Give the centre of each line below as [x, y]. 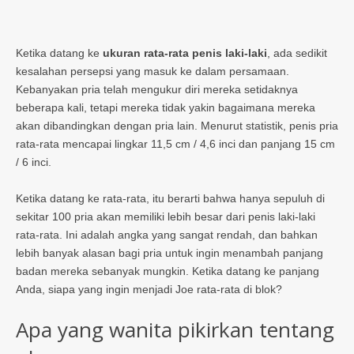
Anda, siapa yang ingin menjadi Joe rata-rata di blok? [149, 289]
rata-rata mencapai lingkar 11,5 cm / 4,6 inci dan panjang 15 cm [175, 143]
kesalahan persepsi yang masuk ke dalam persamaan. [153, 71]
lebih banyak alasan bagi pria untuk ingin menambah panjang [169, 252]
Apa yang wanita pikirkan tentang [175, 329]
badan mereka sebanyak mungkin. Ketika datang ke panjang [168, 271]
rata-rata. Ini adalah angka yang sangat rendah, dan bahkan [167, 234]
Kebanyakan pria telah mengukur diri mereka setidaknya [157, 89]
